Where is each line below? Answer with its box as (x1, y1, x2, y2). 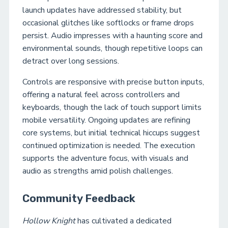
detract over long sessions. (22, 55, 119, 67)
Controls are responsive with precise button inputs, (22, 76, 204, 88)
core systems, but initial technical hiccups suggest (22, 127, 200, 138)
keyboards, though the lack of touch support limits (22, 101, 202, 113)
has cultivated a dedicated (75, 215, 172, 226)
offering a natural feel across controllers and (22, 89, 180, 100)
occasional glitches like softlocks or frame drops (22, 17, 194, 28)
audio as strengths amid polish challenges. (22, 165, 173, 177)
